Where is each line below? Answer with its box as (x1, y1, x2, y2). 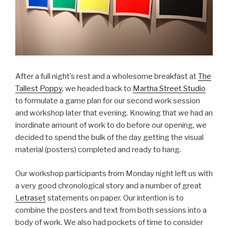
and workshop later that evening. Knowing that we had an (15, 108, 213, 118)
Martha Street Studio (133, 84, 206, 94)
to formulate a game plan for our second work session (15, 96, 200, 106)
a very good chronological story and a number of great (15, 181, 202, 190)
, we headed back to (62, 84, 133, 94)
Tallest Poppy (15, 84, 62, 94)
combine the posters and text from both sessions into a (15, 205, 207, 215)
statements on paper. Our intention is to (46, 193, 184, 203)
